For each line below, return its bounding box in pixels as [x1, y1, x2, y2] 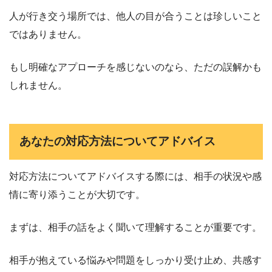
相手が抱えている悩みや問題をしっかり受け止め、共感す [9, 255, 262, 265]
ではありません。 [9, 29, 87, 39]
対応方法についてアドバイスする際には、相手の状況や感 [9, 171, 262, 182]
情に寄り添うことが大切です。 [9, 189, 145, 200]
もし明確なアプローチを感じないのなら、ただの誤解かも [9, 61, 262, 72]
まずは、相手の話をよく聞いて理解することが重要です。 [9, 222, 262, 233]
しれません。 [9, 80, 67, 90]
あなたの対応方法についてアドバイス [19, 135, 216, 148]
